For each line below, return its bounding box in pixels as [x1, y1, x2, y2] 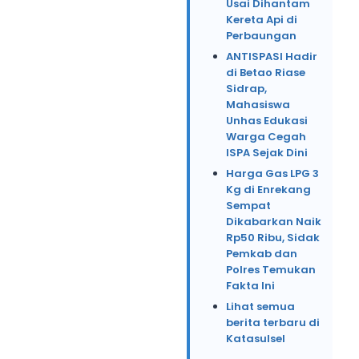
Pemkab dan [226, 246, 297, 262]
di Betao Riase [226, 65, 305, 81]
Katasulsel [226, 331, 285, 347]
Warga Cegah [226, 129, 306, 145]
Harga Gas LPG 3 [226, 166, 319, 182]
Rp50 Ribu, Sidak [226, 230, 320, 246]
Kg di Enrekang [226, 182, 311, 198]
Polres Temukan [226, 262, 316, 278]
